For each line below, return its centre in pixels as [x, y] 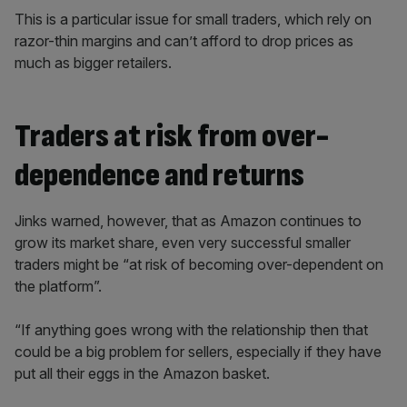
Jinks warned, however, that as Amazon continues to [188, 221]
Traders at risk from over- [172, 137]
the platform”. [58, 287]
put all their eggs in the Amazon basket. [142, 374]
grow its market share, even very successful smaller [183, 243]
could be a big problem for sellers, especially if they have [198, 352]
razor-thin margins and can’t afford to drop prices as [184, 41]
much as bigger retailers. [93, 63]
